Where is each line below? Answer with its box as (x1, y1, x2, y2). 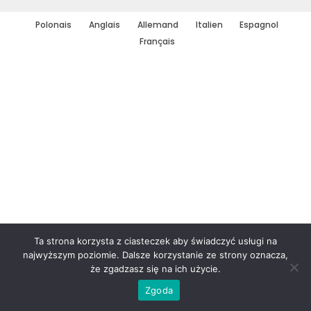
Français (139, 35, 175, 47)
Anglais (89, 19, 121, 31)
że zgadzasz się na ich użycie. (90, 263, 221, 274)
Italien (195, 19, 223, 31)
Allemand (137, 19, 178, 31)
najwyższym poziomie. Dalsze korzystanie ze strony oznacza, (23, 249, 288, 260)
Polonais (35, 19, 72, 31)
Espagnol (239, 19, 279, 31)
